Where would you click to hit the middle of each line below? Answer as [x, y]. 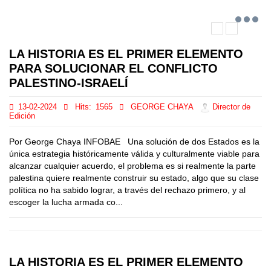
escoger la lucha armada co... [66, 202]
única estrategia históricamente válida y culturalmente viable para [134, 154]
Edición [22, 116]
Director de [230, 107]
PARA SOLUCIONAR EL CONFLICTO [113, 68]
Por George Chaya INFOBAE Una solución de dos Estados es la [134, 142]
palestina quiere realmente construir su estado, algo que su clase [134, 178]
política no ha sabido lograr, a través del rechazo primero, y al [127, 190]
